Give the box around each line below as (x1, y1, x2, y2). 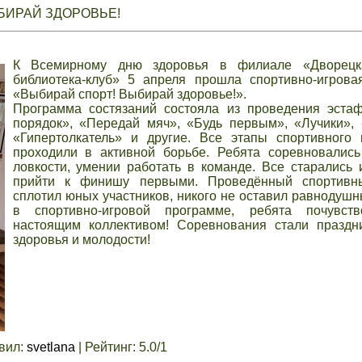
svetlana (26, 340, 75, 354)
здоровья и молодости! (12, 233, 150, 246)
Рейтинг (84, 340, 133, 354)
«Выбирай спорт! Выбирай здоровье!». (12, 87, 246, 101)
